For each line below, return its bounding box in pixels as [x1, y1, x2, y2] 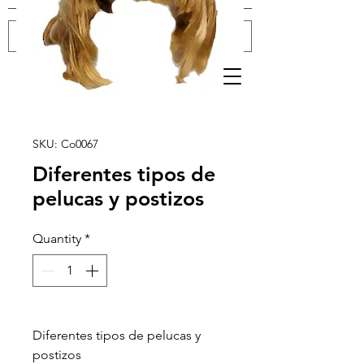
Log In [165, 68, 202, 84]
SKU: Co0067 [32, 136, 98, 151]
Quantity [32, 231, 81, 246]
